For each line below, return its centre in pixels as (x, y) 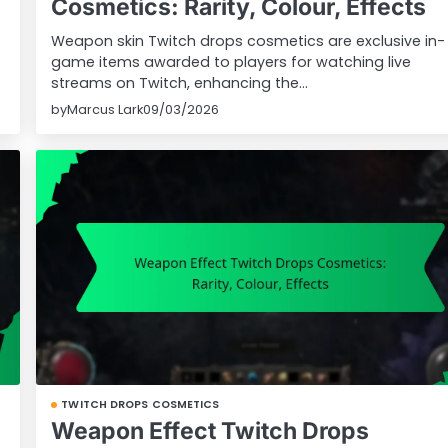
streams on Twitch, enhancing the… (180, 82)
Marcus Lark (105, 109)
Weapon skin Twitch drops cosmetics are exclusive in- (248, 40)
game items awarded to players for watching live (231, 61)
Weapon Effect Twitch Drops (210, 431)
